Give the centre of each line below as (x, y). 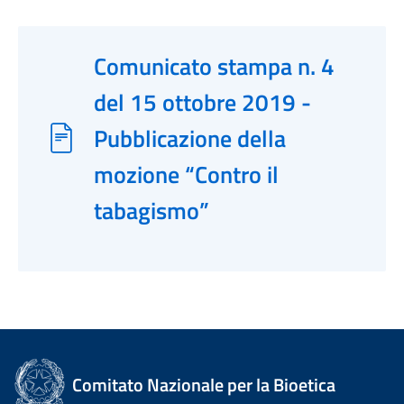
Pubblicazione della (190, 138)
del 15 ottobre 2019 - (202, 102)
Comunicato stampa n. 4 (214, 66)
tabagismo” (151, 210)
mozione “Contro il (186, 174)
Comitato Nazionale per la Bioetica (204, 385)
